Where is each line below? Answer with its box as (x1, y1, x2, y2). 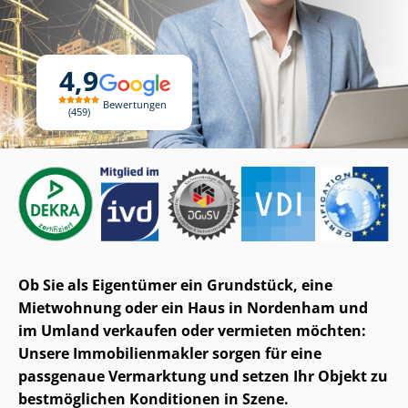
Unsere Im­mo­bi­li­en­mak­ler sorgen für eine (18, 342, 321, 363)
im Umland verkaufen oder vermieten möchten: (18, 320, 366, 341)
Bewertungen (102, 97, 167, 111)
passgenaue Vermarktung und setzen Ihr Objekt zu (18, 365, 388, 386)
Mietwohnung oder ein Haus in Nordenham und (18, 297, 368, 318)
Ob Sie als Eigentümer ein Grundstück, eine (18, 274, 332, 295)
